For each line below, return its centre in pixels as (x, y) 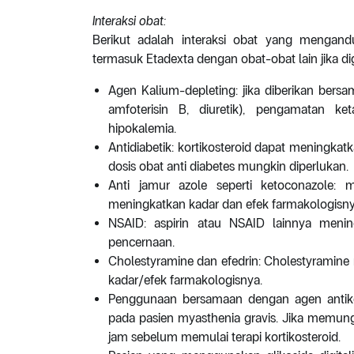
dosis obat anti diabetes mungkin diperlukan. (228, 167)
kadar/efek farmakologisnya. (185, 281)
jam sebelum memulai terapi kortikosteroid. (224, 337)
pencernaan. (141, 243)
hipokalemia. (142, 129)
